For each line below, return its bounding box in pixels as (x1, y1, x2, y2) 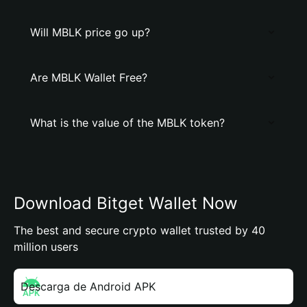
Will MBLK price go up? (30, 25, 150, 39)
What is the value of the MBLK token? (30, 116, 225, 130)
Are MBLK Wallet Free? (30, 71, 147, 84)
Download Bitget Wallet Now (14, 193, 238, 213)
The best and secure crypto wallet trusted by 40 (14, 223, 265, 237)
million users (14, 240, 78, 254)
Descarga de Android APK (21, 280, 156, 293)
